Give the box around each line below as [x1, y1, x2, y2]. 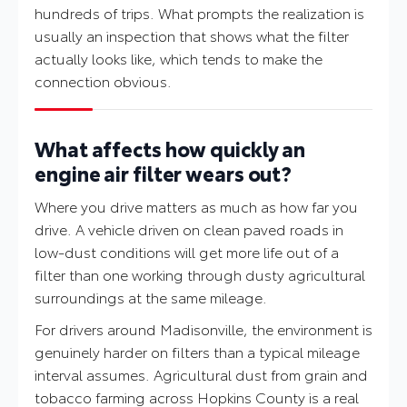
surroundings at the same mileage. [35, 286, 267, 308]
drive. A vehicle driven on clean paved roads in [35, 218, 343, 240]
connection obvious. [35, 70, 172, 92]
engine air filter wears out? [35, 158, 293, 188]
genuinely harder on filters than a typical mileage [35, 341, 360, 362]
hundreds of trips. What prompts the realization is [35, 2, 364, 24]
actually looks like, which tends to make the [35, 47, 323, 69]
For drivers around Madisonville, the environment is [35, 318, 372, 340]
